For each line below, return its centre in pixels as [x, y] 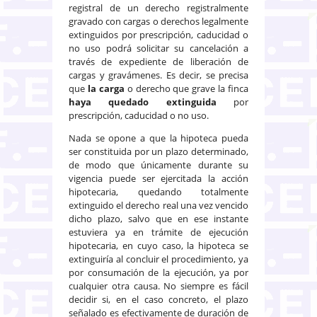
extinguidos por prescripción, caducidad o [158, 34]
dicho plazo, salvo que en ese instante [158, 218]
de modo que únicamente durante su [158, 165]
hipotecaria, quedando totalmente [158, 191]
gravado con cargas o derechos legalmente [158, 21]
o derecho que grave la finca [186, 88]
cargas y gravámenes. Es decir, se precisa [158, 75]
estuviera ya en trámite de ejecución [158, 232]
